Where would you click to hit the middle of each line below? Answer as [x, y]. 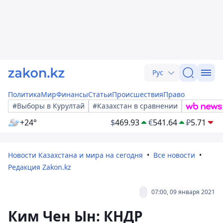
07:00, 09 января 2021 [183, 192]
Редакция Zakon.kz [40, 167]
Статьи [100, 94]
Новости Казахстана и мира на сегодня [75, 155]
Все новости [174, 155]
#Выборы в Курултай [49, 106]
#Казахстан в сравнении [135, 106]
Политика [24, 94]
